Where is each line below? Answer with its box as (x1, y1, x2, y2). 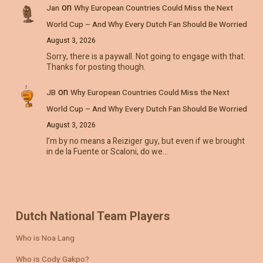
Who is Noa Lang (15, 232, 75, 245)
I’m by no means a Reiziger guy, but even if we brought (46, 135, 245, 148)
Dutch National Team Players (15, 209, 170, 224)
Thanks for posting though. (46, 60, 146, 73)
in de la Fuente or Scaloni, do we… (46, 146, 168, 159)
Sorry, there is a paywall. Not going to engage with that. (46, 50, 245, 63)
